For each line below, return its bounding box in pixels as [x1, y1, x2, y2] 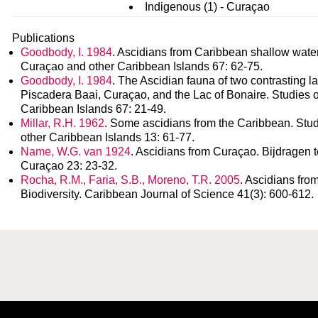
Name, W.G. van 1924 [21, 146, 131, 158]
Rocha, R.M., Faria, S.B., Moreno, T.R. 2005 [21, 174, 240, 186]
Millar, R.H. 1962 [21, 117, 104, 129]
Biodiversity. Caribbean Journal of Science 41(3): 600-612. [21, 188, 314, 200]
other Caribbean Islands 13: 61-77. [21, 131, 194, 143]
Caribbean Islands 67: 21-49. [21, 103, 166, 115]
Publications [12, 32, 75, 44]
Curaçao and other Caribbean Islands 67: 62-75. [21, 60, 263, 72]
